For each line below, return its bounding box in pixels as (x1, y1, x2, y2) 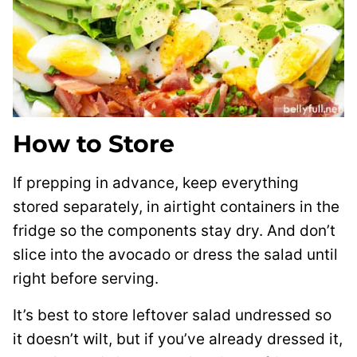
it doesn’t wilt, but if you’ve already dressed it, (13, 329, 343, 348)
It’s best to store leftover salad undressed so (13, 305, 331, 324)
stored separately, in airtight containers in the (13, 197, 339, 216)
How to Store (13, 128, 175, 159)
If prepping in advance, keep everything (13, 173, 299, 192)
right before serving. (13, 269, 159, 288)
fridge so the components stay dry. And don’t (13, 221, 335, 240)
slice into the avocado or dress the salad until (13, 245, 338, 264)
